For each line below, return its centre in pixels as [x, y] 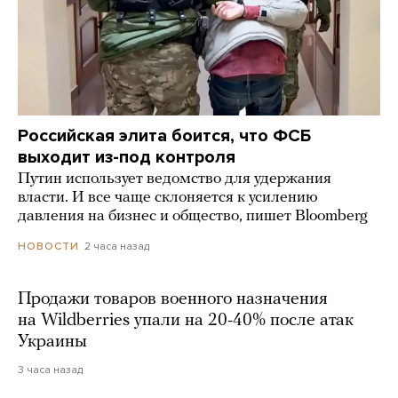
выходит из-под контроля [127, 157]
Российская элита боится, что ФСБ [164, 135]
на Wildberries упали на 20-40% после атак [186, 320]
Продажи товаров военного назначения [173, 299]
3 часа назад [50, 369]
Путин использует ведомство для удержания [175, 179]
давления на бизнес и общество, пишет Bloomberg [193, 216]
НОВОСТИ [48, 246]
